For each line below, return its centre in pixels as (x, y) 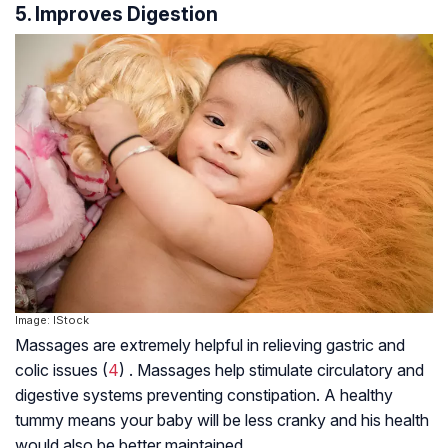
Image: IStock (52, 319)
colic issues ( (61, 369)
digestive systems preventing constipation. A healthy (204, 394)
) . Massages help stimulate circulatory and (271, 369)
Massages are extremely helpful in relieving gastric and (210, 344)
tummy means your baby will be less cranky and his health (222, 419)
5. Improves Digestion (116, 14)
